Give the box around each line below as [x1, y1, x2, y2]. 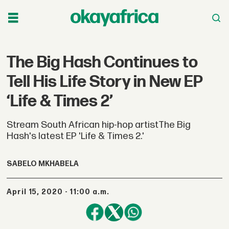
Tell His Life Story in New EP [7, 72, 203, 92]
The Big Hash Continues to [7, 52, 198, 73]
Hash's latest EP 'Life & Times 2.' [7, 130, 145, 142]
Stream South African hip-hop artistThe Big [7, 119, 191, 131]
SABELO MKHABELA [7, 159, 79, 169]
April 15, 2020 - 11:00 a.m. [12, 187, 109, 196]
